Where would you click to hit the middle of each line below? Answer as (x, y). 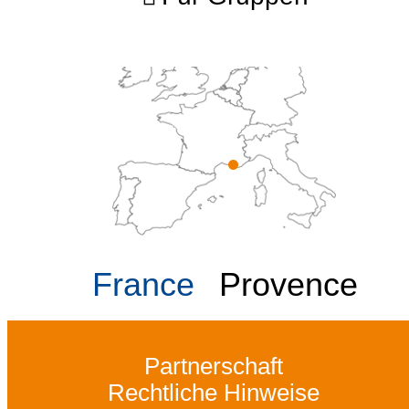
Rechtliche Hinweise (214, 393)
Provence (288, 285)
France (143, 285)
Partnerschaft (214, 367)
